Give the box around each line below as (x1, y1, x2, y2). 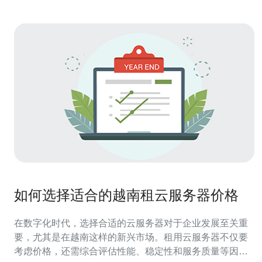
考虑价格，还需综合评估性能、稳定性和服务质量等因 (14, 246, 239, 256)
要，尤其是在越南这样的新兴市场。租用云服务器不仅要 (14, 232, 248, 242)
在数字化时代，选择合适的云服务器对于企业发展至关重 (14, 218, 248, 228)
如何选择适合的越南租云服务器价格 (14, 187, 239, 203)
